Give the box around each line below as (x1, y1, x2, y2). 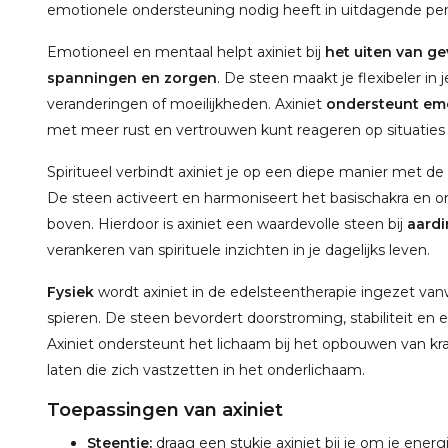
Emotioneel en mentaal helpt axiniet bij (47, 43, 325, 61)
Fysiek (47, 283, 94, 301)
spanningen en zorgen (47, 69, 217, 87)
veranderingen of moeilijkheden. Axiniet (47, 95, 326, 113)
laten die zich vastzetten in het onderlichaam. (47, 361, 365, 379)
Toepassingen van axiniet (47, 399, 283, 421)
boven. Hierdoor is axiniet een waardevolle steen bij (47, 215, 407, 233)
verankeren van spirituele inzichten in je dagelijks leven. (47, 241, 430, 259)
